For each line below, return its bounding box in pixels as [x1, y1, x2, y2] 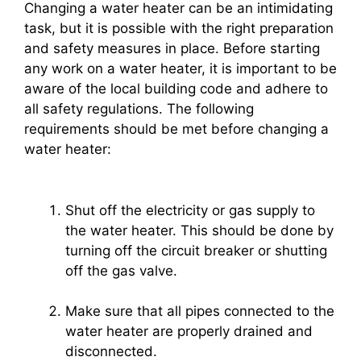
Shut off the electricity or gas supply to [65, 201, 315, 218]
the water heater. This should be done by [65, 222, 334, 239]
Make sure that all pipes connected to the [65, 302, 334, 319]
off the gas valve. [65, 262, 177, 279]
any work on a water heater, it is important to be [24, 60, 337, 77]
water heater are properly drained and [65, 322, 313, 339]
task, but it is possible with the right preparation [24, 20, 334, 37]
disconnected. [65, 342, 157, 359]
